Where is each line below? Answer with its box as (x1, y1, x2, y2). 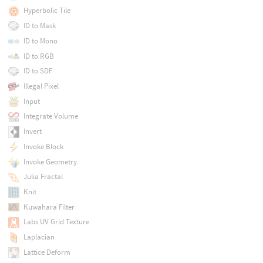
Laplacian (23, 232, 55, 242)
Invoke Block (23, 141, 63, 151)
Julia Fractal (23, 171, 63, 182)
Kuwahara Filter (23, 201, 75, 212)
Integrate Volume (23, 111, 78, 122)
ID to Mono (23, 35, 58, 46)
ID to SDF (23, 66, 52, 76)
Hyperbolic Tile (23, 5, 70, 16)
